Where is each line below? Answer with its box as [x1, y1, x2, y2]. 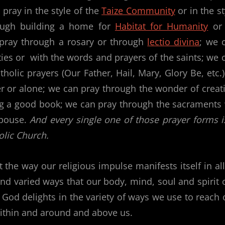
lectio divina [147, 36, 200, 48]
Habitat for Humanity [115, 20, 208, 33]
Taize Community [101, 5, 175, 17]
